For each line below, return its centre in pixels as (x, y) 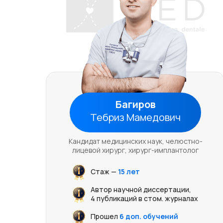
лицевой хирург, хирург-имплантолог (135, 150)
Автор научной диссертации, (141, 189)
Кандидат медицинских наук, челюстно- (135, 141)
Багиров (135, 104)
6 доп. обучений (149, 216)
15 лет (129, 171)
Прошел (105, 216)
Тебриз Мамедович (135, 117)
